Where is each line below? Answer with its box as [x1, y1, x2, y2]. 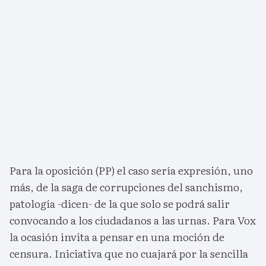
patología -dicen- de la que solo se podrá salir [9, 195, 230, 211]
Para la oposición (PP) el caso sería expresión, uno [9, 161, 253, 178]
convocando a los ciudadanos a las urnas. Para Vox [9, 211, 256, 228]
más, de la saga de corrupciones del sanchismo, [9, 178, 243, 195]
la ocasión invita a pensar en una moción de [9, 228, 224, 245]
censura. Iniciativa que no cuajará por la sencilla [9, 245, 248, 261]
